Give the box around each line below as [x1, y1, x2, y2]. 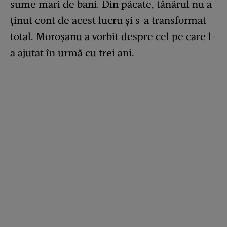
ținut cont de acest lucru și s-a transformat [10, 14, 206, 26]
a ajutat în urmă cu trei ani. [10, 46, 134, 59]
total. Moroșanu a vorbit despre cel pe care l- [10, 30, 215, 43]
